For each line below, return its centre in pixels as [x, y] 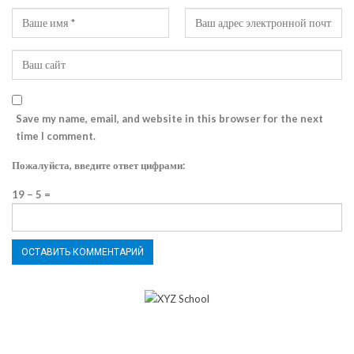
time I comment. [56, 136]
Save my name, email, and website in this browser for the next [169, 119]
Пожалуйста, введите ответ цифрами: [98, 166]
